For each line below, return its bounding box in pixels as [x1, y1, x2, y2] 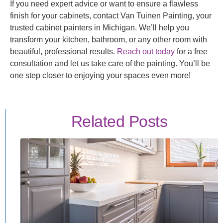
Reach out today [117, 47, 175, 56]
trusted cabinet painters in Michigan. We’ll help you [10, 23, 189, 32]
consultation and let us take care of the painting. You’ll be [10, 59, 210, 68]
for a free [175, 47, 208, 56]
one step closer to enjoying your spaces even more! [10, 71, 191, 80]
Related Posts [71, 112, 168, 130]
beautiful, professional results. [10, 47, 117, 56]
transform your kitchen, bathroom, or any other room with [10, 35, 207, 44]
